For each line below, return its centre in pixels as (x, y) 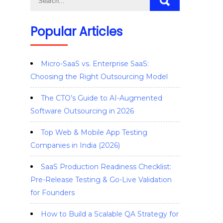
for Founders (53, 193)
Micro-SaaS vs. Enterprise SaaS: (95, 64)
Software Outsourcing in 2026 (82, 111)
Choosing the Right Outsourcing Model (99, 77)
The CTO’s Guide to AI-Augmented (102, 98)
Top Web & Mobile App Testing (94, 132)
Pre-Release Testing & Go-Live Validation (101, 180)
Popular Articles (76, 32)
